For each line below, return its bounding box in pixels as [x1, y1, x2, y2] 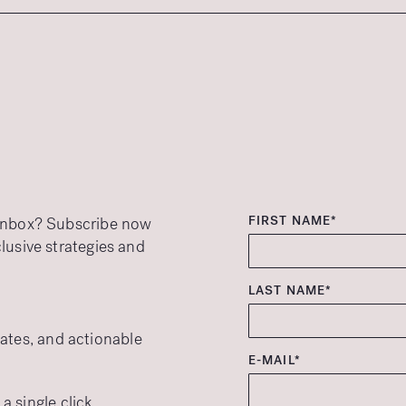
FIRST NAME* [248, 212, 338, 229]
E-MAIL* [248, 352, 301, 369]
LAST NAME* [248, 282, 333, 299]
